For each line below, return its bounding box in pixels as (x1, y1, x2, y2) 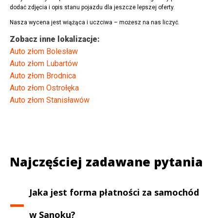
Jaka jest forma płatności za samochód (29, 186, 200, 199)
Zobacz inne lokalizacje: (10, 35, 100, 44)
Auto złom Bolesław (10, 47, 78, 56)
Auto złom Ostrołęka (10, 83, 79, 93)
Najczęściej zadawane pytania (10, 153, 203, 170)
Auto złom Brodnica (10, 71, 76, 81)
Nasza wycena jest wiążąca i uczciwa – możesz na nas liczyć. (10, 19, 180, 26)
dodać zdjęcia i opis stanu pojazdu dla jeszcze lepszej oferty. (10, 4, 175, 11)
